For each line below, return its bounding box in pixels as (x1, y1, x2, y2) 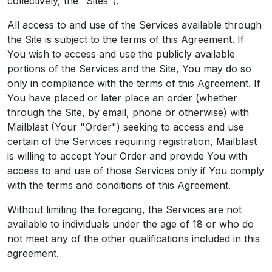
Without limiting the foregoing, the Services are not (7, 203, 242, 216)
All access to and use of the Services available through (7, 19, 262, 31)
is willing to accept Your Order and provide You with (7, 150, 247, 162)
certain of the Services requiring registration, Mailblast (7, 135, 257, 148)
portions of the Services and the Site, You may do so (7, 63, 251, 75)
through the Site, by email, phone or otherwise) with (7, 106, 249, 118)
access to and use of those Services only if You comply (7, 165, 264, 177)
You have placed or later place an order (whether (7, 92, 237, 104)
